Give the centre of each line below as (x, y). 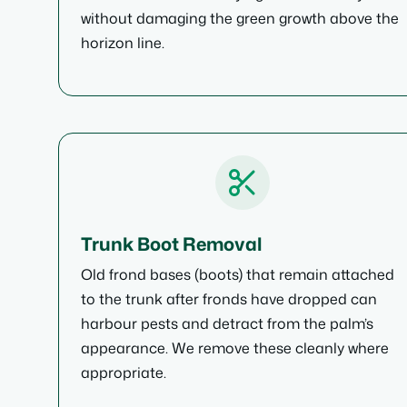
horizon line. (123, 43)
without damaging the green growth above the (240, 18)
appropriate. (124, 372)
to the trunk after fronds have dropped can (229, 299)
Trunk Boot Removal (171, 243)
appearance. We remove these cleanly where (235, 348)
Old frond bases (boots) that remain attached (238, 274)
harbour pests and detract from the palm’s (227, 323)
